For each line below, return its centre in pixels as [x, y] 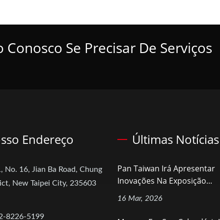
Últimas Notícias [176, 139]
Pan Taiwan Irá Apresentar [166, 169]
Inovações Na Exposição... [165, 181]
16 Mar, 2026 [140, 199]
